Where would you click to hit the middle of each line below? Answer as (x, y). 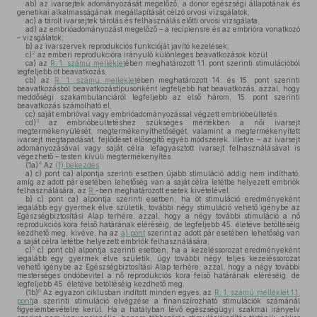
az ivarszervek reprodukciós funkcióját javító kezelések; (131, 46)
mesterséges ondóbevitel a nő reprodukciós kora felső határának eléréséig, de (158, 275)
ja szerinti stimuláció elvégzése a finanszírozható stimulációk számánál (166, 301)
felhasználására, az (53, 190)
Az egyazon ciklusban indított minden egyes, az (128, 292)
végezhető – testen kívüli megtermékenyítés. (95, 156)
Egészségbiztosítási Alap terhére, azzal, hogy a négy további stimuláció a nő (158, 216)
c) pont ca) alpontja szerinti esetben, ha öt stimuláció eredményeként (166, 199)
